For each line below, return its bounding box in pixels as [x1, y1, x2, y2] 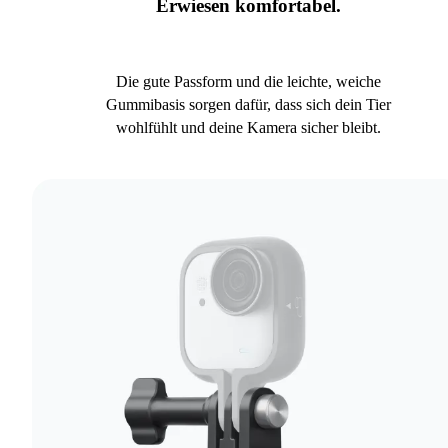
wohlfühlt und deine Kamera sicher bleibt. [115, 119, 381, 137]
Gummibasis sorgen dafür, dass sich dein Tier [105, 96, 391, 114]
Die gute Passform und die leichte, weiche [115, 73, 381, 91]
